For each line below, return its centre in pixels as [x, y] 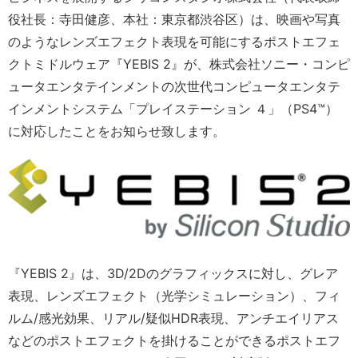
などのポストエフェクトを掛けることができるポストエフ [174, 340]
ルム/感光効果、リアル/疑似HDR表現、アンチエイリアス [173, 318]
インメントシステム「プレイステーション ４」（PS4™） [173, 109]
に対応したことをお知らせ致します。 [117, 131]
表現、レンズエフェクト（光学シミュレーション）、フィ [174, 295]
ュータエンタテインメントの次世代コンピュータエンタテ [174, 86]
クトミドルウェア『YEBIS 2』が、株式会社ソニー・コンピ [179, 64]
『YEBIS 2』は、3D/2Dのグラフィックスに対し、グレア [173, 273]
